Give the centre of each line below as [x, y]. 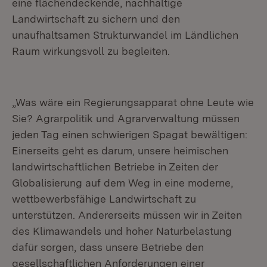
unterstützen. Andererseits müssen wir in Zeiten [127, 215]
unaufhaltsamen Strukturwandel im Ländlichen [125, 35]
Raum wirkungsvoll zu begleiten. [91, 51]
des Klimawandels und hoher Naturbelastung [122, 231]
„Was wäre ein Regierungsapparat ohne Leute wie [133, 102]
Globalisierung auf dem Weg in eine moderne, [122, 183]
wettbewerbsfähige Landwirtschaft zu [104, 199]
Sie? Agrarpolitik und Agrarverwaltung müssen [126, 118]
